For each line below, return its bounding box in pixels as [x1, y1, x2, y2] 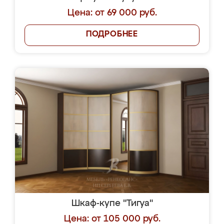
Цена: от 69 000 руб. [67, 8, 157, 17]
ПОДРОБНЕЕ [85, 30, 138, 38]
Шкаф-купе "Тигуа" [71, 199, 153, 208]
